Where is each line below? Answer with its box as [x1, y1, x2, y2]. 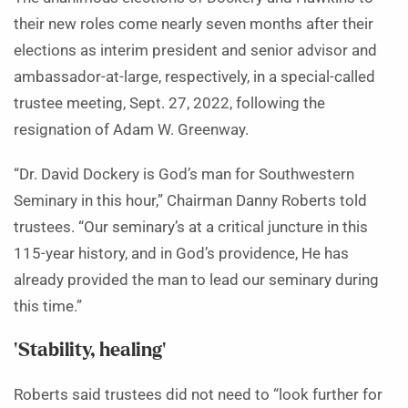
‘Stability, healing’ [14, 342, 167, 361]
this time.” [14, 298, 82, 316]
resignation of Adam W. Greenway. [14, 121, 249, 139]
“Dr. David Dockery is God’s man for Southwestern [14, 166, 354, 184]
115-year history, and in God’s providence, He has [14, 245, 349, 263]
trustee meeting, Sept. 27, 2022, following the [14, 95, 325, 113]
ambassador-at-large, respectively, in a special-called [14, 68, 375, 87]
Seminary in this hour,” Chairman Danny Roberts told [14, 192, 367, 210]
